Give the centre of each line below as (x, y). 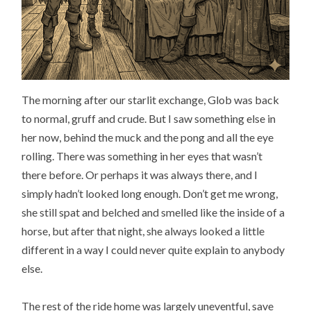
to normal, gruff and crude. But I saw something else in (149, 119)
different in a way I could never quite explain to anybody (153, 250)
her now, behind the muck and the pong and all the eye (148, 137)
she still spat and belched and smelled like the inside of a (153, 212)
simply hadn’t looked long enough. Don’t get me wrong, (150, 194)
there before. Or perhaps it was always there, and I (140, 175)
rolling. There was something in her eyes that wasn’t (142, 156)
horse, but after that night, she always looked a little (143, 231)
